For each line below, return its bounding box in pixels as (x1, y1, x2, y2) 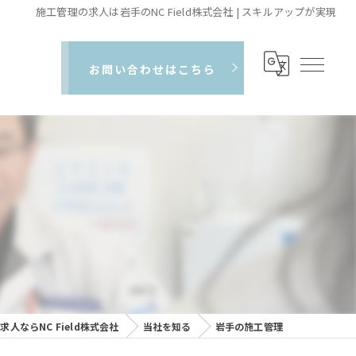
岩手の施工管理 (215, 319, 283, 333)
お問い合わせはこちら (89, 60, 216, 77)
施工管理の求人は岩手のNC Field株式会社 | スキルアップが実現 (36, 4, 336, 19)
